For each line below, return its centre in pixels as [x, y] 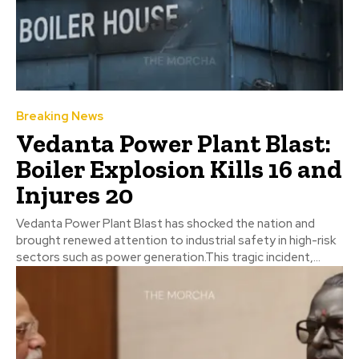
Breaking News [60, 116]
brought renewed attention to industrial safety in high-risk [176, 240]
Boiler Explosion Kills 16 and [179, 169]
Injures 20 [75, 194]
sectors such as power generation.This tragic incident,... [168, 257]
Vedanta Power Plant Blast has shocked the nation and [165, 223]
